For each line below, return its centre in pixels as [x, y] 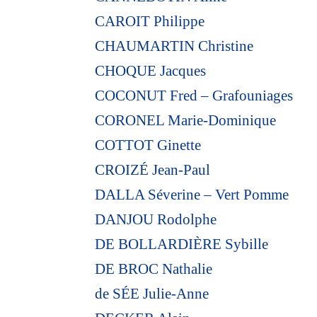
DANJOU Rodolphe [156, 219]
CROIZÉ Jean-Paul [153, 169]
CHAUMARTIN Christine [174, 46]
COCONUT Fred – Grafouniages [194, 95]
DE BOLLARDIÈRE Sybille [182, 244]
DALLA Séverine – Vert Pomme [192, 194]
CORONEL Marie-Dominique [186, 120]
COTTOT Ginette [148, 145]
